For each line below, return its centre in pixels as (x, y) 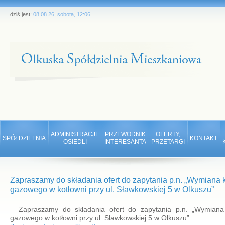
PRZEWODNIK (125, 134)
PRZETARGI (168, 142)
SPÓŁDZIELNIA (24, 138)
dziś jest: (22, 14)
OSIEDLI (75, 142)
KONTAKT (204, 138)
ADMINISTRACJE (75, 134)
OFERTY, (168, 134)
